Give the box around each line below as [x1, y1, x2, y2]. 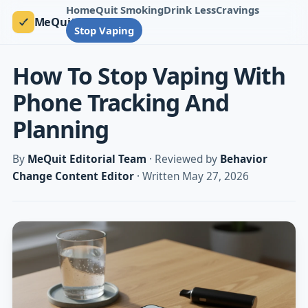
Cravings [216, 2, 260, 16]
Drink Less [164, 2, 217, 16]
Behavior [219, 152, 267, 167]
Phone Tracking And [12, 86, 229, 118]
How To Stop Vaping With [12, 59, 285, 91]
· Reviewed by [146, 152, 220, 167]
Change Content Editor [12, 169, 134, 184]
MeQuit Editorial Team [27, 152, 146, 167]
